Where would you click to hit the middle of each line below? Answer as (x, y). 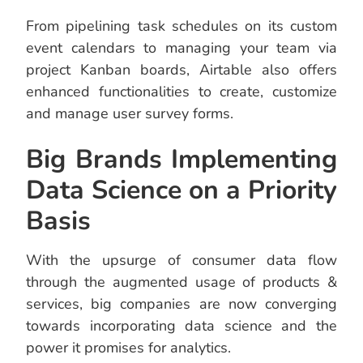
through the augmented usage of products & (181, 282)
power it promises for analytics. (128, 348)
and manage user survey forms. (130, 114)
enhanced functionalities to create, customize (181, 92)
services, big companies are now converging (181, 304)
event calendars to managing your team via (181, 48)
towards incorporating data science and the (181, 326)
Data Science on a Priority (181, 190)
